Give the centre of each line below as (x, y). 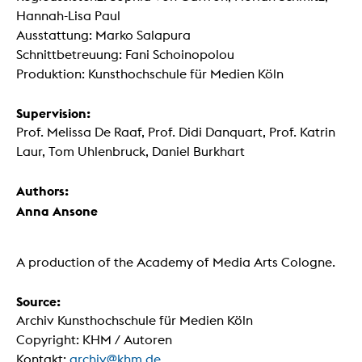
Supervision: (53, 114)
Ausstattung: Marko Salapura (103, 36)
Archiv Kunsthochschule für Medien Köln (135, 321)
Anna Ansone (57, 211)
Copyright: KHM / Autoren (94, 340)
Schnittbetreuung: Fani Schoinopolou (125, 55)
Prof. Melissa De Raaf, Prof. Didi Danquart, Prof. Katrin (176, 133)
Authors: (42, 191)
